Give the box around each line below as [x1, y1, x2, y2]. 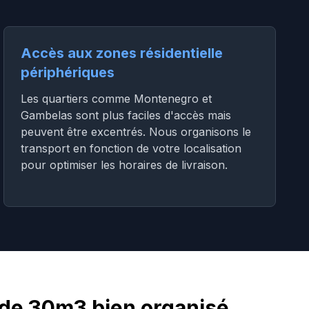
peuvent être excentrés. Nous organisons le [21, 125, 252, 139]
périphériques [21, 64, 115, 81]
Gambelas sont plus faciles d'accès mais [21, 108, 232, 122]
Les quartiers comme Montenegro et [21, 92, 212, 106]
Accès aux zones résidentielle [21, 45, 223, 61]
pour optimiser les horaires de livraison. [21, 158, 228, 172]
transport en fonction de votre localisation [21, 141, 242, 155]
